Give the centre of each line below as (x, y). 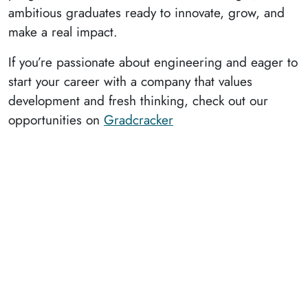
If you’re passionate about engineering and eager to (153, 62)
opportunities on (56, 120)
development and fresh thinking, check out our (138, 101)
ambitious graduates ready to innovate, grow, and (146, 13)
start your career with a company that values (130, 81)
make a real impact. (63, 32)
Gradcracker (139, 120)
